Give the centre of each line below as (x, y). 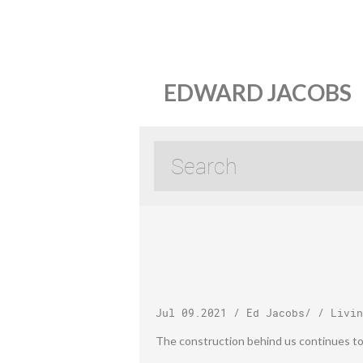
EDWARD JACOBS (258, 92)
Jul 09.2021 (191, 313)
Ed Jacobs (275, 313)
